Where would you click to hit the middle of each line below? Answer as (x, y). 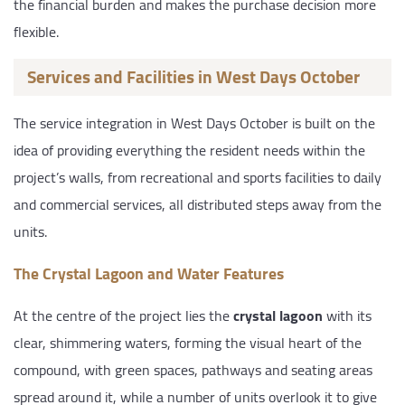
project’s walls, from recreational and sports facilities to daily (198, 177)
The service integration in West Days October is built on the (194, 122)
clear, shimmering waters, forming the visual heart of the (188, 342)
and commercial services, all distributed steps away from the (198, 204)
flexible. (36, 31)
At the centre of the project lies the (123, 315)
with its (347, 315)
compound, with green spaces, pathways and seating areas (193, 369)
